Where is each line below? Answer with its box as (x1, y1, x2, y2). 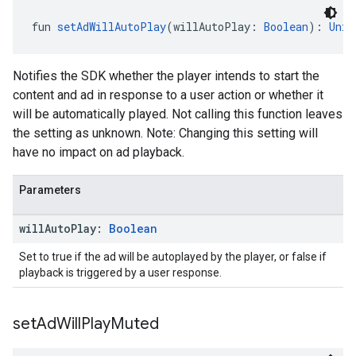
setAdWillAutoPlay (57, 19, 166, 34)
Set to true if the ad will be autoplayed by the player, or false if (19, 250, 327, 263)
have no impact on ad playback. (13, 145, 184, 160)
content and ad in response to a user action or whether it (13, 87, 323, 103)
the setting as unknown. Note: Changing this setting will (13, 126, 318, 141)
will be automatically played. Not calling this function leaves (13, 106, 342, 122)
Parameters (19, 184, 81, 196)
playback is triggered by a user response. (19, 266, 222, 279)
